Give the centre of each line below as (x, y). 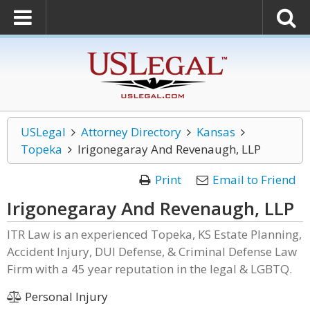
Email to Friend (254, 180)
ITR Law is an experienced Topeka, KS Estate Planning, (154, 234)
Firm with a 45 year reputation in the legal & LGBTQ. (149, 269)
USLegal (43, 132)
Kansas (216, 132)
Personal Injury (65, 297)
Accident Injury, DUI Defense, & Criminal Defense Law (152, 252)
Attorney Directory (131, 132)
